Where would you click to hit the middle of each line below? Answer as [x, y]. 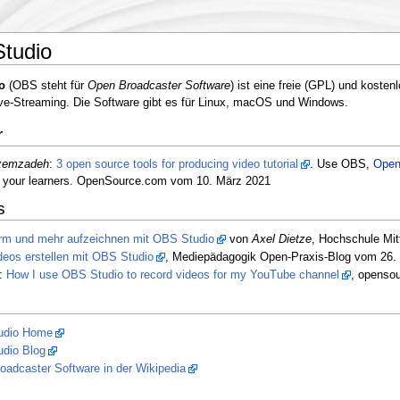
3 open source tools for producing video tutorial [177, 165]
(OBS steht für [46, 85]
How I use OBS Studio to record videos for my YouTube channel [172, 275]
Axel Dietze [281, 239]
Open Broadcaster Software [158, 85]
